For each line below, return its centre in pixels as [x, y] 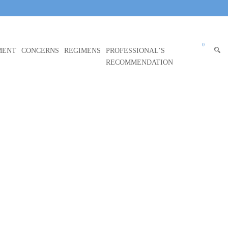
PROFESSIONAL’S [135, 51]
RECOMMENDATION [139, 62]
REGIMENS [82, 51]
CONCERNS [40, 51]
